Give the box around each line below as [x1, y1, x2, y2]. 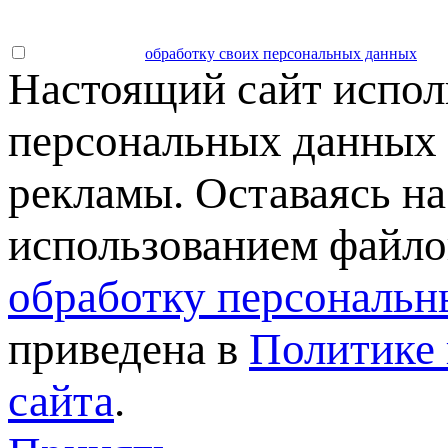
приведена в [8, 323, 249, 374]
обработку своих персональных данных [145, 44, 417, 62]
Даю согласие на [28, 44, 145, 62]
